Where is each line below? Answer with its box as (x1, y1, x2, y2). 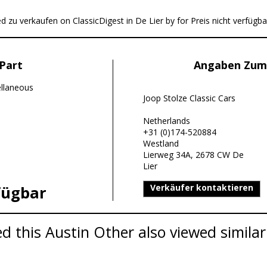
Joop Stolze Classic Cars (142, 92, 235, 104)
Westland (142, 138, 179, 149)
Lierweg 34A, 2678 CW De (142, 149, 244, 160)
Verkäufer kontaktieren (150, 182, 253, 193)
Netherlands (142, 115, 190, 126)
